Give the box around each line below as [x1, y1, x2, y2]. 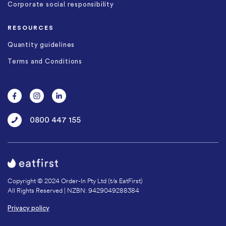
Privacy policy [8, 205, 49, 212]
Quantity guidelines [8, 41, 75, 48]
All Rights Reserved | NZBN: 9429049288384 [8, 186, 139, 195]
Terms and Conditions [8, 58, 82, 65]
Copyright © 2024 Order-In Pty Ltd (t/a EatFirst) [8, 176, 143, 186]
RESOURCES [8, 24, 54, 31]
